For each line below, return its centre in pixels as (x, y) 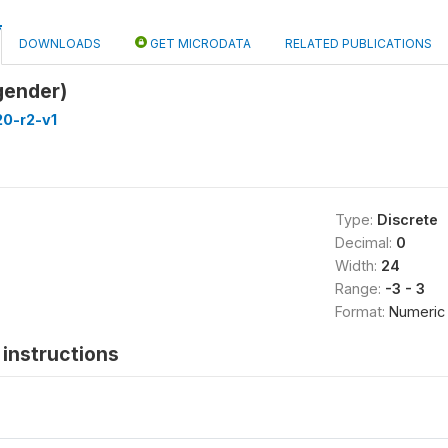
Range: (359, 288)
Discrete (407, 219)
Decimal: (365, 242)
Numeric (416, 311)
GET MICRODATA (199, 43)
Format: (361, 311)
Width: (357, 265)
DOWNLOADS (60, 43)
